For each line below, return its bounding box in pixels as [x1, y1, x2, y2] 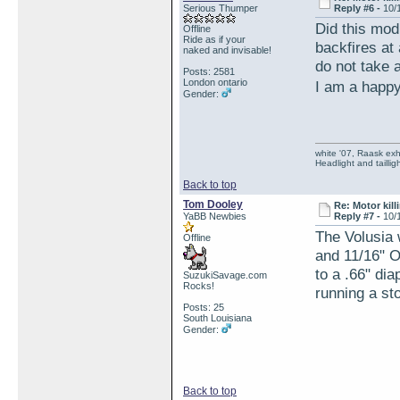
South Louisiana [183, 312, 252, 323]
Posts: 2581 [183, 66, 235, 77]
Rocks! [183, 280, 214, 291]
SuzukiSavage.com [183, 270, 267, 280]
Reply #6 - [334, 3, 384, 13]
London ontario [183, 77, 247, 87]
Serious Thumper [183, 3, 258, 13]
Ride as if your [183, 34, 246, 45]
